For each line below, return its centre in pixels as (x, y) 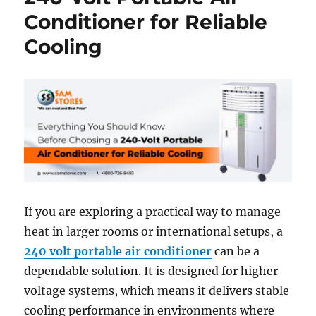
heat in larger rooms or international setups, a (154, 231)
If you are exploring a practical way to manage (153, 211)
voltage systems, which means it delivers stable (157, 290)
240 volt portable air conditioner (118, 251)
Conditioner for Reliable (146, 22)
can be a (236, 251)
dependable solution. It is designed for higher (151, 271)
